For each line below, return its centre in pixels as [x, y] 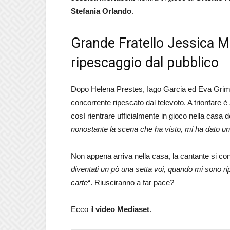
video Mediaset [122, 209]
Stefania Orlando [101, 11]
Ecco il [83, 209]
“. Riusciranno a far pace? [131, 182]
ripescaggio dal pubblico [145, 62]
